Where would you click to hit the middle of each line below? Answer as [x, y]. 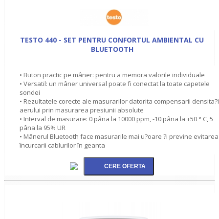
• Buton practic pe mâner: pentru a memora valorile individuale [112, 75]
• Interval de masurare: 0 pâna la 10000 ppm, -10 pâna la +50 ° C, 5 [116, 119]
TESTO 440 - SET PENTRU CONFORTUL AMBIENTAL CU [112, 40]
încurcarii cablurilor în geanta [62, 145]
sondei [30, 92]
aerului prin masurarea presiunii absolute [82, 110]
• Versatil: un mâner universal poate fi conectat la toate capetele [115, 83]
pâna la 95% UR [43, 127]
